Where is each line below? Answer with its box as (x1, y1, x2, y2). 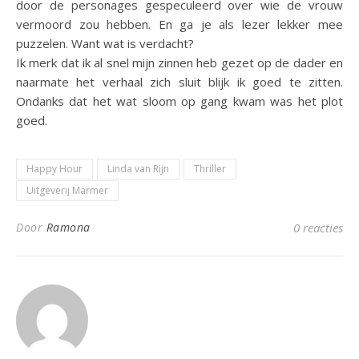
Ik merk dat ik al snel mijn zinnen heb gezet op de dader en (16, 54, 343, 71)
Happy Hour (26, 161, 83, 175)
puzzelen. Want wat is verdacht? (16, 34, 194, 51)
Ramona (46, 219, 91, 235)
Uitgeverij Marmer (26, 183, 108, 197)
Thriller (194, 161, 226, 175)
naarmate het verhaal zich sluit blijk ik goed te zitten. (16, 73, 343, 90)
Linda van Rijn (107, 161, 169, 175)
